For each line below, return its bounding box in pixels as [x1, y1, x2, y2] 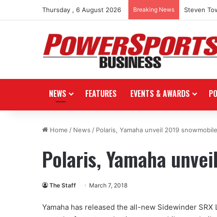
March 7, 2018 [89, 181, 127, 189]
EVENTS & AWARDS [130, 87, 190, 99]
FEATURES [85, 87, 117, 99]
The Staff [49, 181, 76, 189]
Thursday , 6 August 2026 [42, 6, 121, 14]
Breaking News [133, 6, 174, 13]
